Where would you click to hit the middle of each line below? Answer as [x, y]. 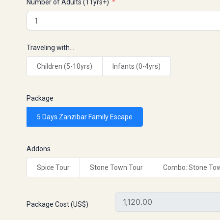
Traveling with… [50, 47]
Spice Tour [53, 167]
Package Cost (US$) [57, 204]
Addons [39, 149]
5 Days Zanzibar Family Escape [85, 117]
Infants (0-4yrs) [137, 66]
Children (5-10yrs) [65, 66]
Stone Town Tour [116, 167]
